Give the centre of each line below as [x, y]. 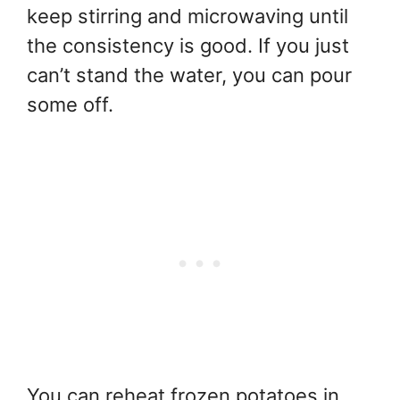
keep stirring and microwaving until [187, 16]
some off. [70, 104]
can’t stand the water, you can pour [189, 75]
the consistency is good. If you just [188, 45]
